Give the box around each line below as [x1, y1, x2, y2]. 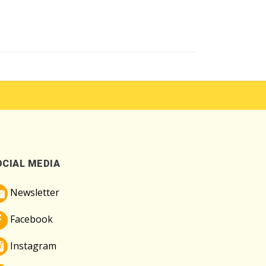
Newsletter [8, 186, 59, 199]
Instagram [8, 239, 56, 252]
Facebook [8, 212, 53, 226]
